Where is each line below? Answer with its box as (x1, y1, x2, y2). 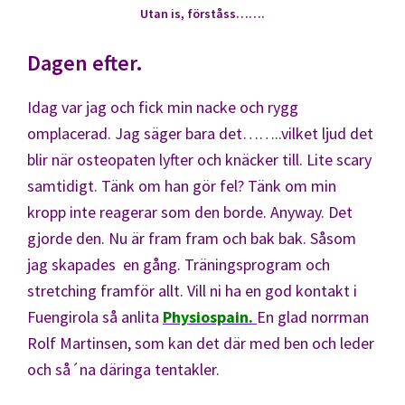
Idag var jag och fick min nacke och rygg (27, 96, 298, 118)
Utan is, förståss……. (140, 5, 265, 22)
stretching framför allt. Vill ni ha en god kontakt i (27, 279, 357, 301)
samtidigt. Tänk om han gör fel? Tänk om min (27, 174, 336, 196)
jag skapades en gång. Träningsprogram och (27, 253, 330, 275)
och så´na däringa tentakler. (27, 358, 220, 380)
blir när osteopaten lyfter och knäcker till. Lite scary (27, 148, 372, 170)
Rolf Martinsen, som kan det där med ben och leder (27, 332, 374, 353)
